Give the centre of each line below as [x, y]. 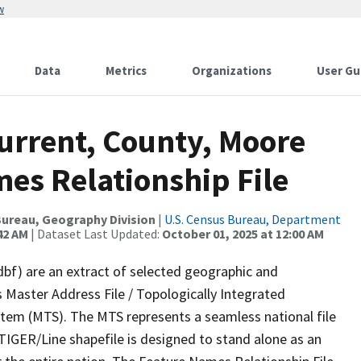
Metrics [126, 71]
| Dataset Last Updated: [95, 234]
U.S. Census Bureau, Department [253, 219]
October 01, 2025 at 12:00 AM [243, 234]
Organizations [232, 71]
